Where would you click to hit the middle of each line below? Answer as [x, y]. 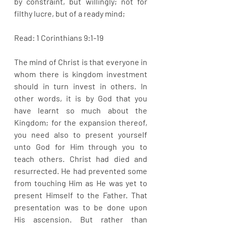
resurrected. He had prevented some [81, 171]
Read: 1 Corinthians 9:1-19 [59, 38]
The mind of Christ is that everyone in [81, 62]
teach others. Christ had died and [81, 159]
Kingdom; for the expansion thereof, [81, 122]
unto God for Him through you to [81, 147]
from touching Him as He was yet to [81, 183]
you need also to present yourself [81, 134]
